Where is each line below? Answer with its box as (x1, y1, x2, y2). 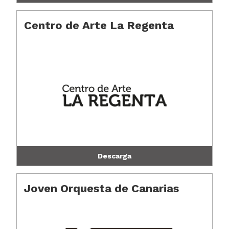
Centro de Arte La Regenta (24, 19, 174, 32)
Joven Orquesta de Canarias (24, 182, 179, 195)
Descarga (98, 152, 131, 160)
